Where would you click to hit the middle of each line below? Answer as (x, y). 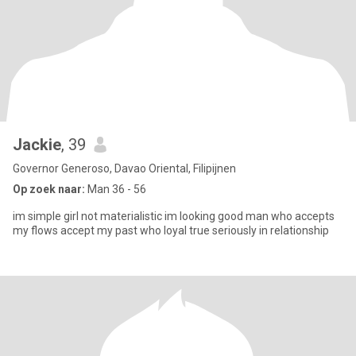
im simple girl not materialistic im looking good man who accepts (174, 216)
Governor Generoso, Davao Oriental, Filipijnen (124, 168)
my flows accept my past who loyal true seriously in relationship (171, 230)
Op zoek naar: (49, 189)
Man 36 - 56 (116, 189)
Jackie (37, 145)
